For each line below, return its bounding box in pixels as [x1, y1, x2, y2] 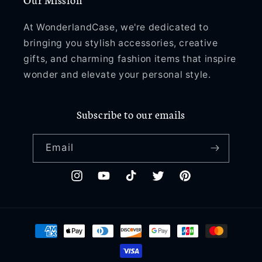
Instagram [70, 177, 113, 188]
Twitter [150, 177, 181, 188]
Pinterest [177, 177, 218, 188]
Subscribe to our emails [76, 106, 186, 122]
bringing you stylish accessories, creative [23, 37, 218, 49]
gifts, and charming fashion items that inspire [23, 53, 236, 64]
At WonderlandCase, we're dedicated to [23, 21, 209, 33]
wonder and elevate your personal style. [23, 68, 211, 80]
